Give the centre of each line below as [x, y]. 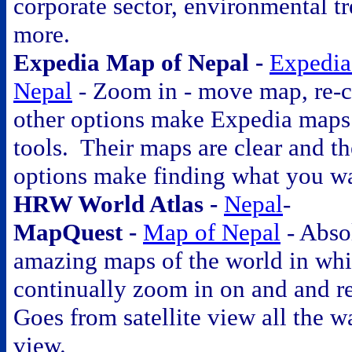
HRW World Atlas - [119, 204]
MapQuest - [78, 232]
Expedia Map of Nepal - [141, 62]
